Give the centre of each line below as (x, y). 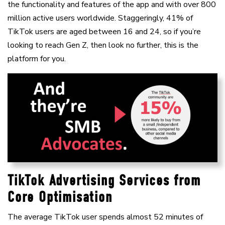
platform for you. (37, 59)
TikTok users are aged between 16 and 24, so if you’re (104, 32)
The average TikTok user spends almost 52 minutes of (105, 217)
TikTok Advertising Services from (104, 180)
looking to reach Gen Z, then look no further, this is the (103, 45)
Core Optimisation (60, 197)
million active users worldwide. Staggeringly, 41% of (100, 18)
